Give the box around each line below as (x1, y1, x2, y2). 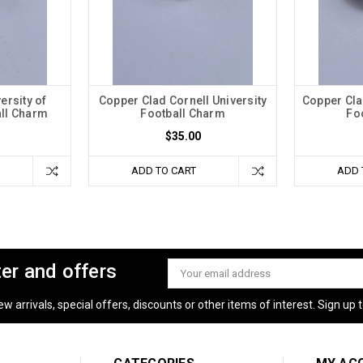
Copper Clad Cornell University (98, 93, 267, 107)
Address (168, 280, 209, 293)
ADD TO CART (131, 164, 196, 177)
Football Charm (140, 106, 225, 120)
